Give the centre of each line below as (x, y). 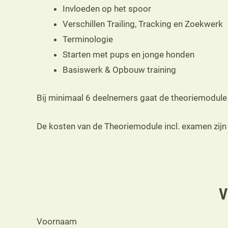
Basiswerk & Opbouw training (119, 69)
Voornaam (57, 222)
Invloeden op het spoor (107, 8)
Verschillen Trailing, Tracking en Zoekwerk (143, 24)
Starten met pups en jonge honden (129, 54)
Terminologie (88, 39)
